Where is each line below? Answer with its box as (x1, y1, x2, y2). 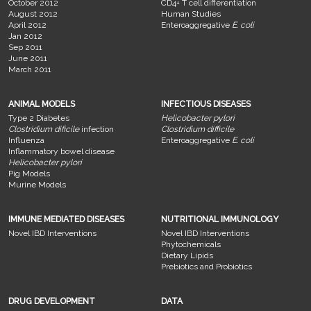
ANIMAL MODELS (8, 99, 75, 109)
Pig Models (8, 168, 50, 178)
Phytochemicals (160, 239, 221, 249)
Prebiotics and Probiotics (160, 261, 252, 271)
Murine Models (8, 179, 66, 190)
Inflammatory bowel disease (8, 146, 115, 156)
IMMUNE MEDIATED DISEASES (8, 214, 124, 224)
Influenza (8, 135, 44, 145)
